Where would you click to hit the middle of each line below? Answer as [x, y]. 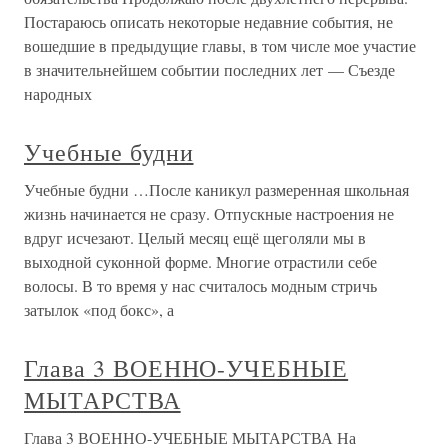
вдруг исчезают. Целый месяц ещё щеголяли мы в [195, 238]
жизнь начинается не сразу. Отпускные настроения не [209, 214]
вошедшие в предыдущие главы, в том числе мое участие [220, 46]
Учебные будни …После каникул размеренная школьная [216, 190]
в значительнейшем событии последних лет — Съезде [209, 70]
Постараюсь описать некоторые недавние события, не [208, 22]
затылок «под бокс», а [99, 310]
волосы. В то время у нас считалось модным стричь [200, 286]
